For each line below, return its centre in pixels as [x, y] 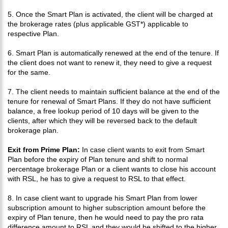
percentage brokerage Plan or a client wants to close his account [112, 169]
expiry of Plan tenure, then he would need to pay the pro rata [106, 217]
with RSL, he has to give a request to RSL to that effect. [97, 179]
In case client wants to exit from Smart [142, 150]
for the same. [29, 72]
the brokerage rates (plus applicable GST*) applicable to [98, 24]
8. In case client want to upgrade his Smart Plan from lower [103, 198]
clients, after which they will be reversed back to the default [102, 121]
